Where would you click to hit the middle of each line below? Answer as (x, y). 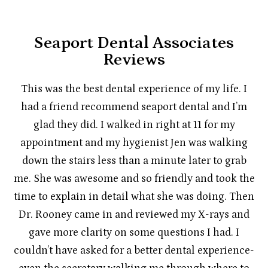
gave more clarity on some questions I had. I (134, 232)
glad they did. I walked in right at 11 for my (134, 124)
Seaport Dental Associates (134, 43)
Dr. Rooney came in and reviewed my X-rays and (134, 214)
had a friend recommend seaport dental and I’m (134, 106)
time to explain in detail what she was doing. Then (134, 196)
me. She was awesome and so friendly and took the (134, 178)
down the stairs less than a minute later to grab (134, 160)
